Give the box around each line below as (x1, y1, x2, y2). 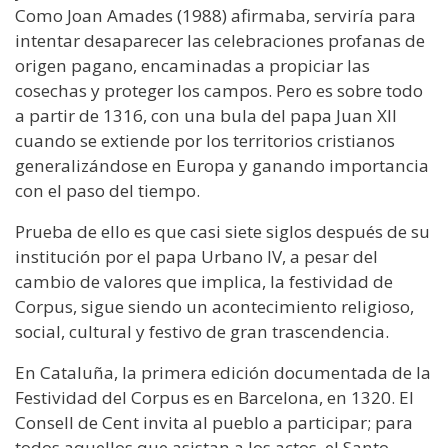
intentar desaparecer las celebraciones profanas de (15, 28, 425, 52)
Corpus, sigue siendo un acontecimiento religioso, (15, 294, 414, 318)
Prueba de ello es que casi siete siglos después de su (15, 219, 430, 243)
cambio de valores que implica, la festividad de (15, 269, 393, 293)
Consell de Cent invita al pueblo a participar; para (15, 410, 413, 434)
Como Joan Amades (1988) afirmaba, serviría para (15, 3, 416, 27)
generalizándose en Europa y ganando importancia (15, 153, 429, 177)
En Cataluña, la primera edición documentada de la (15, 360, 431, 384)
